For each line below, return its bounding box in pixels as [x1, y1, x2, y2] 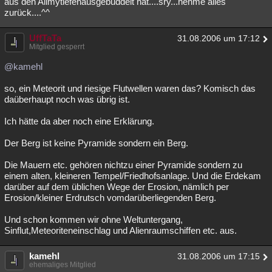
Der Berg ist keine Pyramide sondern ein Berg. [4, 138, 188, 149]
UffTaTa [29, 33, 61, 44]
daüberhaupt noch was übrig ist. [4, 94, 130, 105]
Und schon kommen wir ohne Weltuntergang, [4, 214, 183, 225]
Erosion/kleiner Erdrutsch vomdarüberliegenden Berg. [4, 192, 216, 203]
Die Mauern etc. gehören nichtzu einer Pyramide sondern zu [4, 160, 242, 171]
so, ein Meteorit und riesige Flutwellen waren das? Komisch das [4, 83, 256, 94]
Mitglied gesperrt [29, 42, 84, 52]
